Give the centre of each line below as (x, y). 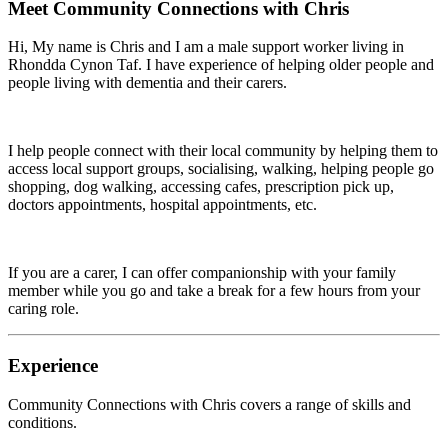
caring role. (43, 309)
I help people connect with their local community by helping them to (223, 151)
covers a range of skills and (323, 404)
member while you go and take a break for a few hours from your (214, 291)
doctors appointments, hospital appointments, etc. (162, 205)
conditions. (42, 422)
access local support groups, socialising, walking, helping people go (221, 169)
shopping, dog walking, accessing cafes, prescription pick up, (201, 187)
